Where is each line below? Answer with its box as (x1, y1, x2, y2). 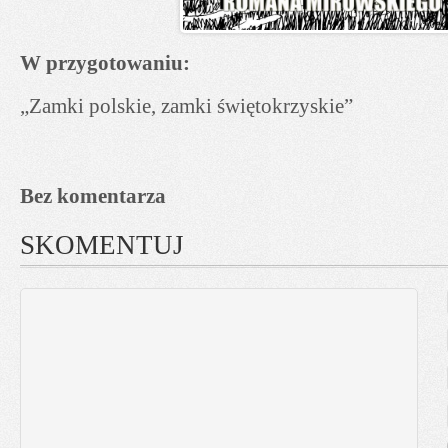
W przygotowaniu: (20, 50, 190, 75)
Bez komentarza (20, 183, 166, 208)
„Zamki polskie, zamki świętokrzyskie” (20, 93, 353, 118)
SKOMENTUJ (20, 229, 184, 260)
